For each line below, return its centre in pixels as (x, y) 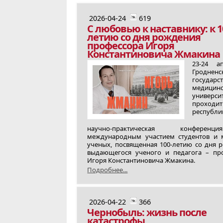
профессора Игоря (131, 46)
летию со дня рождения (144, 37)
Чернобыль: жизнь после (147, 212)
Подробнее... (108, 170)
